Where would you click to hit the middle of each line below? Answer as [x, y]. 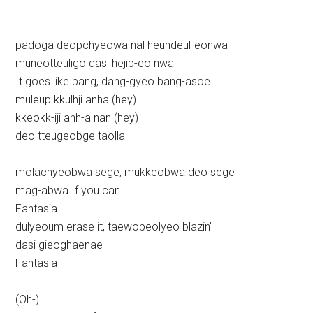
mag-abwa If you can [68, 191]
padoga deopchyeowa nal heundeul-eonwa [122, 45]
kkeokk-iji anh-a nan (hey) [77, 118]
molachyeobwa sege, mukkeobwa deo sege [125, 173]
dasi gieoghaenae [59, 245]
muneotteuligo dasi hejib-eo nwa [95, 64]
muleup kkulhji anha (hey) [76, 100]
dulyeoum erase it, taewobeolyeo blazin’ [114, 227]
